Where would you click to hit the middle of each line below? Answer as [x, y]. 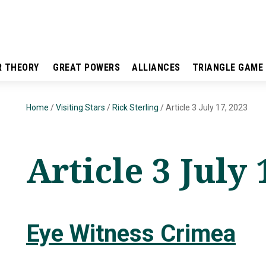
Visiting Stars [80, 107]
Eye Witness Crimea [131, 233]
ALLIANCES [156, 67]
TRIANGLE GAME [227, 67]
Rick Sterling [135, 107]
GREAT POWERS [86, 67]
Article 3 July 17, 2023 [207, 107]
